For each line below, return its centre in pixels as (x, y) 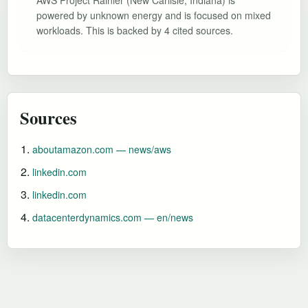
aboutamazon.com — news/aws (102, 149)
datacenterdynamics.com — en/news (113, 217)
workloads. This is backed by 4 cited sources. (135, 30)
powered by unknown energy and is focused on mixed (154, 15)
